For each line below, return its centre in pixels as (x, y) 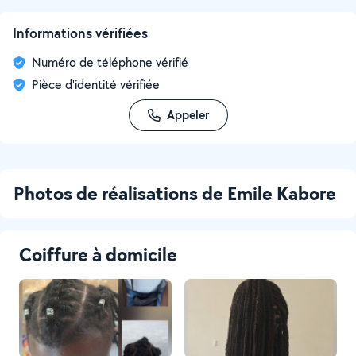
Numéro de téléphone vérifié (110, 62)
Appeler (188, 115)
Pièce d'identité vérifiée (96, 85)
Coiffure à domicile (98, 254)
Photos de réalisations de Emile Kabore (175, 193)
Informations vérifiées (80, 33)
